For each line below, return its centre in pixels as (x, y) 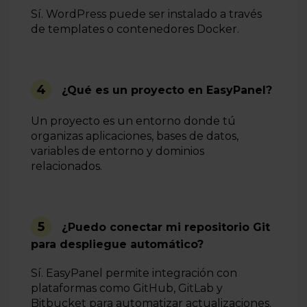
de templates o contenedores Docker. (135, 29)
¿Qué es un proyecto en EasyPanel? (167, 90)
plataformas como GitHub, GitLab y (127, 288)
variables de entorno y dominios (118, 151)
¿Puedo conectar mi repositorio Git (166, 228)
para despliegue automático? (117, 245)
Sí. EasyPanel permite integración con (134, 273)
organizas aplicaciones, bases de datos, (135, 136)
